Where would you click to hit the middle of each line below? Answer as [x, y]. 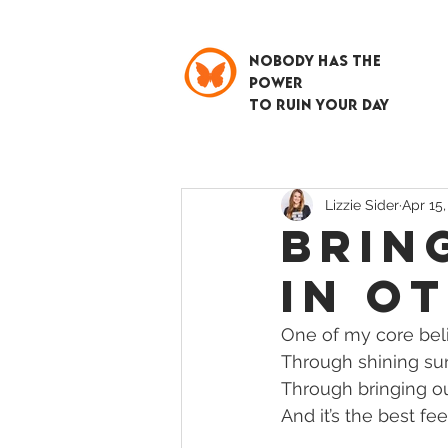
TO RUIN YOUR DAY [319, 101]
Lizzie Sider [362, 204]
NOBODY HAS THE [315, 57]
